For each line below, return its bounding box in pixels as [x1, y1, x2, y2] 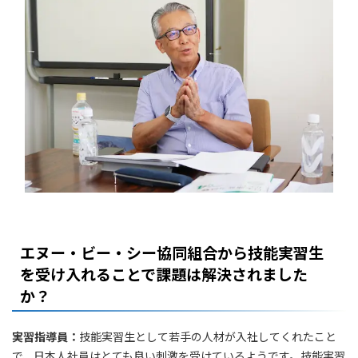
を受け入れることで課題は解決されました [20, 262, 308, 284]
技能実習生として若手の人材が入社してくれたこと [79, 328, 336, 344]
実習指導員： [12, 328, 79, 344]
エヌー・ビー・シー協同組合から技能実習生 [20, 241, 324, 263]
